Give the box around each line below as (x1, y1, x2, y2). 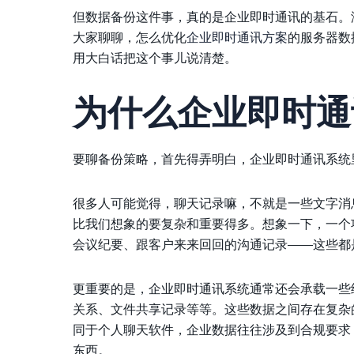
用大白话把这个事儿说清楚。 (73, 51, 237, 65)
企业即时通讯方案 (186, 30, 288, 44)
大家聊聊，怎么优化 (73, 30, 186, 44)
